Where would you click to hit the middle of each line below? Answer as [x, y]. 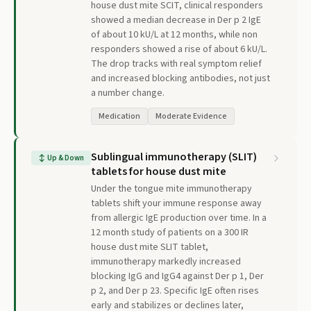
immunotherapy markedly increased [166, 262]
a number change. [128, 93]
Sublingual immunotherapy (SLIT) [174, 157]
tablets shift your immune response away [176, 203]
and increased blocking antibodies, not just [180, 78]
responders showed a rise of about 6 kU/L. [179, 49]
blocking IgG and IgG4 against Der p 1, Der [177, 276]
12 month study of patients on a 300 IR [170, 233]
